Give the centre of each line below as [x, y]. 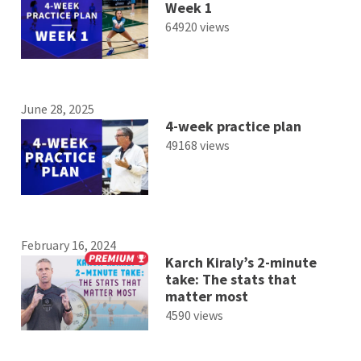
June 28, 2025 [58, 109]
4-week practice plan [233, 127]
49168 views [197, 145]
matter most [206, 296]
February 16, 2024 [69, 245]
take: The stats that [230, 279]
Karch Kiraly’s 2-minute [241, 262]
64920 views [197, 27]
